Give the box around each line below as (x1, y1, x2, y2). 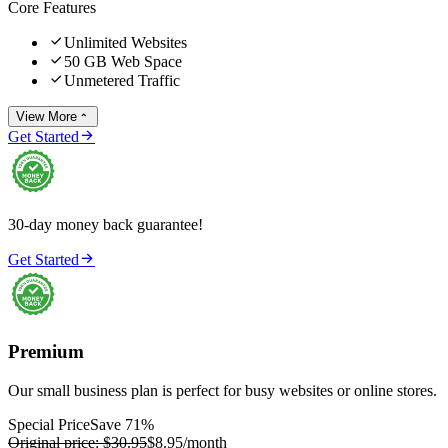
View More (16, 108, 77, 124)
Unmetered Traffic (64, 71, 180, 89)
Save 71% (90, 415, 154, 433)
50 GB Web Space (64, 52, 182, 70)
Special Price (8, 415, 90, 433)
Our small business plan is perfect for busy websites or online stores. (8, 381, 437, 399)
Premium (8, 341, 84, 363)
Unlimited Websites (64, 33, 187, 51)
